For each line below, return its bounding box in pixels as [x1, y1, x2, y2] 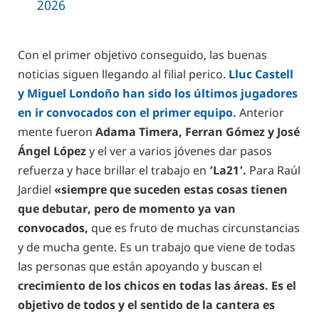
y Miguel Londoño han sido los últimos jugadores [18, 85, 298, 102]
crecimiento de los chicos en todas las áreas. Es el [18, 278, 296, 294]
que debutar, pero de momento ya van [18, 201, 236, 217]
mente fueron [18, 124, 95, 140]
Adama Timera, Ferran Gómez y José [95, 124, 300, 140]
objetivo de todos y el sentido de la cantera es [18, 297, 275, 313]
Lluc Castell [229, 66, 293, 83]
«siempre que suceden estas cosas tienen [54, 182, 288, 198]
